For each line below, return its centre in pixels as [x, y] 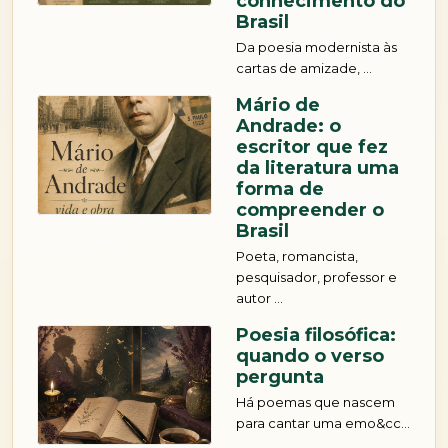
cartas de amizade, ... [304, 68]
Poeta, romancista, [297, 256]
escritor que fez [312, 147]
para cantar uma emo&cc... [323, 423]
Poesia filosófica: [316, 335]
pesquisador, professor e [316, 277]
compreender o [310, 210]
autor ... [259, 298]
